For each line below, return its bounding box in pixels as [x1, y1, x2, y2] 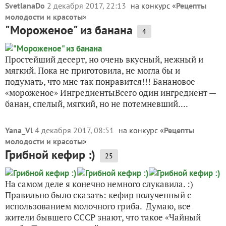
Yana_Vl [5, 125, 33, 135]
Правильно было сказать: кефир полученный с [5, 189, 191, 201]
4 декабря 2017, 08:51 [35, 125, 116, 135]
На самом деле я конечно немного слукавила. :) [5, 178, 193, 190]
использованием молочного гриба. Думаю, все [5, 200, 191, 212]
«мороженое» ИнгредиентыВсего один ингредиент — [5, 87, 216, 98]
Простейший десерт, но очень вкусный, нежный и [5, 53, 203, 65]
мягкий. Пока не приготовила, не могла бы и [5, 65, 180, 76]
